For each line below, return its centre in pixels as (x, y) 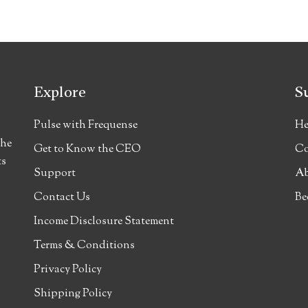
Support (55, 174)
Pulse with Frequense (86, 125)
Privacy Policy (68, 270)
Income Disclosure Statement (104, 222)
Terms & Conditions (84, 246)
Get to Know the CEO (87, 150)
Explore (60, 92)
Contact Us (62, 198)
